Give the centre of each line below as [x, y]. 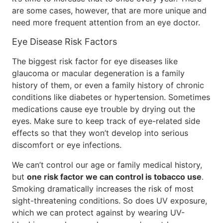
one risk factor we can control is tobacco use [114, 177]
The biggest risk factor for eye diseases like [95, 61]
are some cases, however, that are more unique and [109, 10]
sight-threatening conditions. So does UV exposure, [110, 201]
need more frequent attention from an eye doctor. [106, 22]
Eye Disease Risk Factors [64, 42]
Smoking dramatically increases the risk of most [103, 189]
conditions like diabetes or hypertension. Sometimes [111, 97]
